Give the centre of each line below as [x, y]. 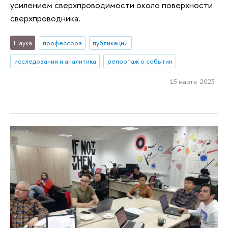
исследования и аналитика [55, 61]
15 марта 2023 [192, 82]
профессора [62, 43]
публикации [110, 43]
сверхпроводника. [45, 18]
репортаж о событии [140, 61]
